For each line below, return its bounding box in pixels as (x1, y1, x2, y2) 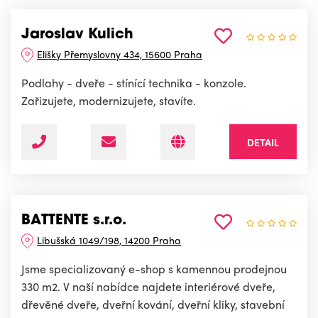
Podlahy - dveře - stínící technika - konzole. (21, 75, 246, 92)
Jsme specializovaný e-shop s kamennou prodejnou (21, 261, 287, 278)
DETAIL (247, 135, 279, 150)
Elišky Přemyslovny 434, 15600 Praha (37, 47, 203, 62)
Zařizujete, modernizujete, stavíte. (21, 92, 196, 109)
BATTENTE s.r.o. (21, 214, 126, 229)
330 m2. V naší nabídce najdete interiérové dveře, (21, 278, 275, 295)
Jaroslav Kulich (21, 28, 133, 43)
